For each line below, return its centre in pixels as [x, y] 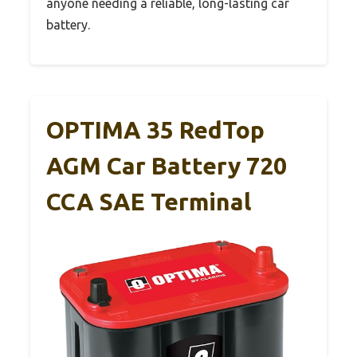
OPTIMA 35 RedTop [155, 130]
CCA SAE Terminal [149, 202]
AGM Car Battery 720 [167, 166]
